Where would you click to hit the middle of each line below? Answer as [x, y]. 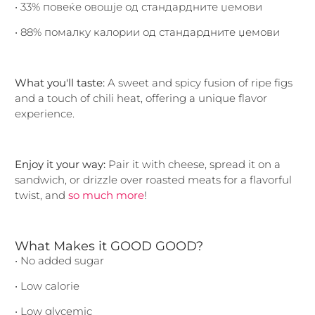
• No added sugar [59, 260]
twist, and [41, 195]
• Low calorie [47, 285]
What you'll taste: [61, 82]
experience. [45, 113]
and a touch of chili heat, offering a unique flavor [141, 98]
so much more [106, 195]
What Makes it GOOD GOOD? [109, 245]
